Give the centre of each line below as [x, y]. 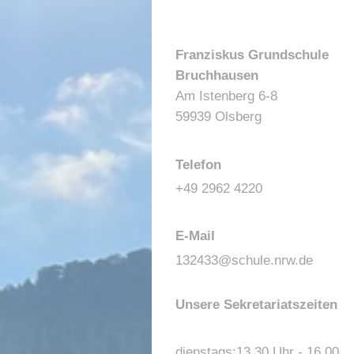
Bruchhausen [217, 76]
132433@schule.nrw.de [244, 260]
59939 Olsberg [218, 117]
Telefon [198, 164]
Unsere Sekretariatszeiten [256, 304]
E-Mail [195, 236]
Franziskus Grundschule [252, 55]
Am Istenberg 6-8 [226, 96]
